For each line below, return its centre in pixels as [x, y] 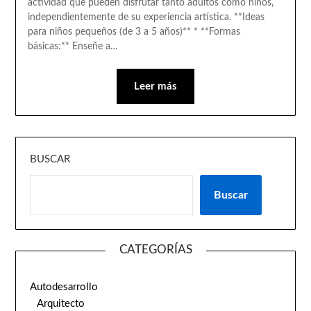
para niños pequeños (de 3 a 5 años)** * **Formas [134, 32]
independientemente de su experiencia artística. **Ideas [146, 17]
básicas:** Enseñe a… [73, 46]
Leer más [155, 86]
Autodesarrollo [64, 287]
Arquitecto [61, 303]
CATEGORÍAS [155, 249]
